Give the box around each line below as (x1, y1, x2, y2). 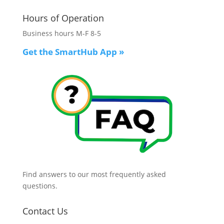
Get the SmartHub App (22, 46, 119, 57)
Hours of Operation (22, 12, 104, 24)
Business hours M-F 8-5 (22, 28, 101, 38)
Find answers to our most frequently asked (22, 169, 166, 179)
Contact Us (22, 205, 68, 217)
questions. (22, 181, 57, 190)
